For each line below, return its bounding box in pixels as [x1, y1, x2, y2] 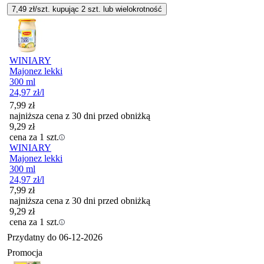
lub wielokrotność [101, 4, 162, 14]
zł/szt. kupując [27, 4, 81, 14]
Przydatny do [7, 232, 59, 242]
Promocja [7, 247, 42, 258]
